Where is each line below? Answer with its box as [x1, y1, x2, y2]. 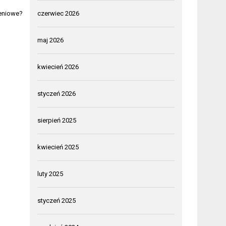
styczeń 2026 [37, 89, 76, 97]
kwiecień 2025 [37, 143, 79, 151]
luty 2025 [37, 169, 64, 178]
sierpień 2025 [37, 116, 77, 124]
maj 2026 [37, 36, 64, 44]
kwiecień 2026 [37, 63, 79, 71]
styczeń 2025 [37, 196, 76, 204]
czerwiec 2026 [37, 9, 80, 17]
